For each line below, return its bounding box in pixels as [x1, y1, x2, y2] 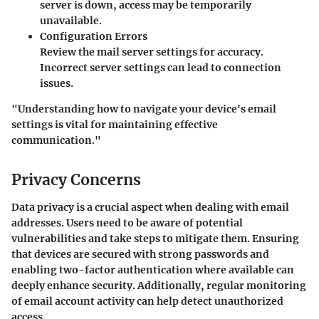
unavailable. [40, 14, 102, 27]
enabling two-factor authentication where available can [11, 263, 294, 276]
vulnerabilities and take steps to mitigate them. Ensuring [11, 231, 299, 245]
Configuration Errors [40, 30, 147, 43]
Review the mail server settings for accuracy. [40, 46, 263, 58]
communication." [11, 134, 101, 147]
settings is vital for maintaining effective [11, 118, 218, 131]
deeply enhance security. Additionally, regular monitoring [11, 278, 306, 292]
